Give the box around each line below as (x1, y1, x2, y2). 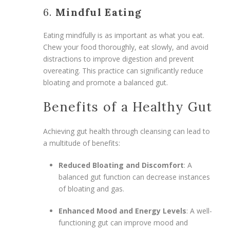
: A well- (186, 205, 212, 216)
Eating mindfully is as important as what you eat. (43, 30, 204, 40)
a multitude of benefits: (43, 138, 120, 148)
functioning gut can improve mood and (59, 217, 188, 227)
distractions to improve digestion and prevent (43, 53, 194, 64)
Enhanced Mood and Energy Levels (59, 205, 186, 216)
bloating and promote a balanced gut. (43, 77, 168, 87)
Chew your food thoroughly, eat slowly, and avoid (43, 42, 208, 52)
